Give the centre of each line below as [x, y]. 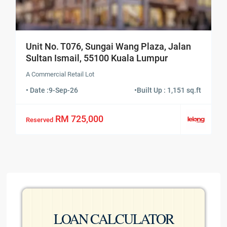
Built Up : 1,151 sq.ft [169, 90]
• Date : [37, 90]
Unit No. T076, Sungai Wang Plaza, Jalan [109, 47]
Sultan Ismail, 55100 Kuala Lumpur [97, 58]
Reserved [40, 120]
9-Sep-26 [64, 90]
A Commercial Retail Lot [60, 74]
